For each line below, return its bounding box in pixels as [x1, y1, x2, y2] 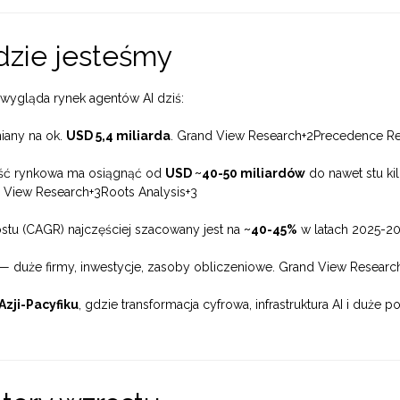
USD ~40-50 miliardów [165, 166, 305, 181]
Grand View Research [177, 129, 302, 144]
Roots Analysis [101, 185, 186, 200]
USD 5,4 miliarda [66, 129, 171, 144]
